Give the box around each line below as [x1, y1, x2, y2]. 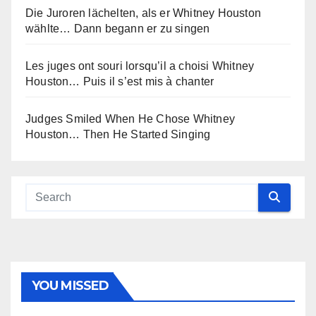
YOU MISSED [32, 277, 109, 293]
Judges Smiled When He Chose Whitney [25, 112, 235, 125]
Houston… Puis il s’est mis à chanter [25, 75, 214, 87]
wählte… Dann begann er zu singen [25, 22, 210, 35]
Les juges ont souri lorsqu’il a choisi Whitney [25, 59, 255, 72]
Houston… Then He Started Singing [25, 128, 211, 140]
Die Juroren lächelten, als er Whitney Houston [25, 6, 262, 19]
